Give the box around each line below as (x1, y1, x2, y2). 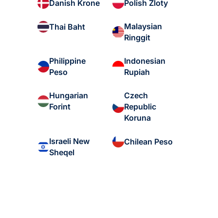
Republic (124, 102, 157, 112)
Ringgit (124, 33, 151, 43)
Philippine (49, 56, 86, 66)
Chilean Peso (124, 136, 173, 146)
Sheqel (49, 147, 74, 158)
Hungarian (49, 91, 88, 101)
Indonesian (124, 56, 166, 66)
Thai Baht (49, 21, 85, 32)
